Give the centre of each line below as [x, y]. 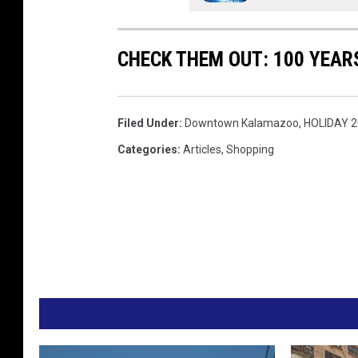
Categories [147, 150]
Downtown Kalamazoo [242, 123]
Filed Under [148, 123]
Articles [202, 150]
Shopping [250, 150]
